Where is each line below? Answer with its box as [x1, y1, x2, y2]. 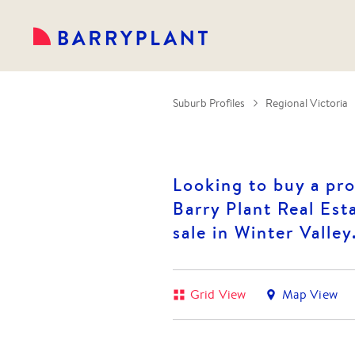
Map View [281, 286, 338, 303]
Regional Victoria [265, 96, 349, 110]
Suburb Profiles [173, 96, 246, 110]
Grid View [190, 286, 246, 303]
